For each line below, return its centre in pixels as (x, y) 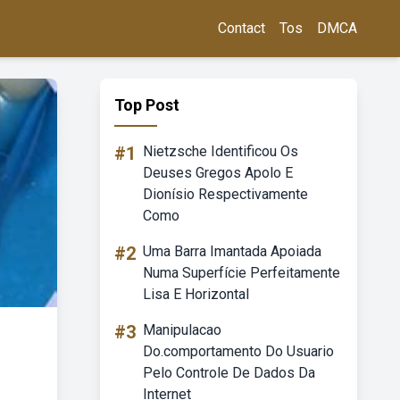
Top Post (147, 105)
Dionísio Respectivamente (225, 194)
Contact (242, 28)
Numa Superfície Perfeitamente (242, 273)
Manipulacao (182, 330)
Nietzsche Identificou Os (221, 151)
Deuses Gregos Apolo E (218, 173)
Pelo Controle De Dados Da (229, 373)
